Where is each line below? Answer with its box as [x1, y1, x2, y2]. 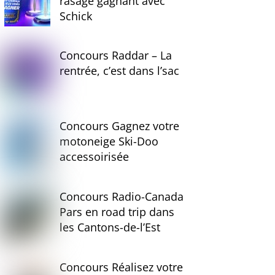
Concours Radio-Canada [60, 188, 184, 204]
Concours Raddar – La [60, 48, 172, 63]
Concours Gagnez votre [60, 118, 180, 134]
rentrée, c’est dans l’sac [60, 63, 180, 79]
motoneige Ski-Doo [60, 134, 159, 149]
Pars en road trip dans [60, 204, 175, 219]
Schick [60, 8, 93, 23]
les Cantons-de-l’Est [60, 219, 161, 234]
